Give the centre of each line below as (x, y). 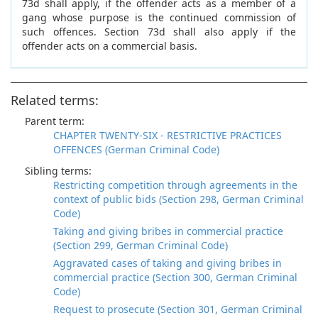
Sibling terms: (58, 171)
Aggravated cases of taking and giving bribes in (168, 263)
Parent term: (55, 121)
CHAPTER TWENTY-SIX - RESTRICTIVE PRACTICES (168, 135)
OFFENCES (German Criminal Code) (136, 149)
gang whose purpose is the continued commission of (159, 17)
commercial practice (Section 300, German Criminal (175, 277)
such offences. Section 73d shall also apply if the (159, 32)
